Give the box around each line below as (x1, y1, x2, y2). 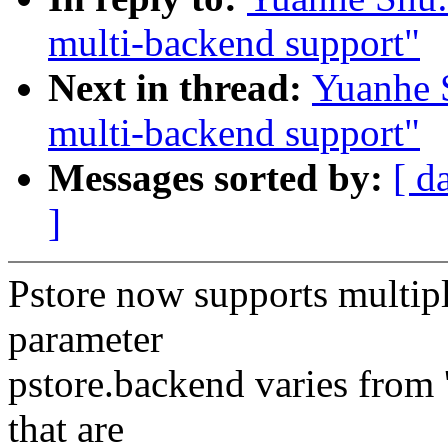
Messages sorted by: (48, 156, 393, 200)
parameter (8, 317, 163, 361)
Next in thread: (48, 66, 312, 110)
